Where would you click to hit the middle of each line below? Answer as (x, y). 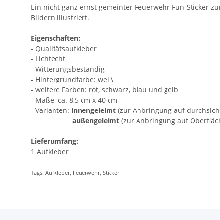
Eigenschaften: (55, 38)
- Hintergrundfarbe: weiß (72, 80)
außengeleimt (96, 121)
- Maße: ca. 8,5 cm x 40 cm (74, 100)
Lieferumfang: (55, 141)
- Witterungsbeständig (68, 69)
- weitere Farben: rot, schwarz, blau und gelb (105, 90)
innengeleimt (94, 110)
